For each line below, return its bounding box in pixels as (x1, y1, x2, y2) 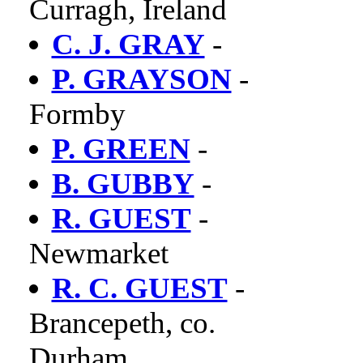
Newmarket (28, 237, 169, 270)
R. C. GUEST (51, 271, 228, 305)
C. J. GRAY (51, 28, 205, 61)
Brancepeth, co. (28, 306, 216, 340)
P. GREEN (51, 132, 190, 165)
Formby (28, 97, 126, 130)
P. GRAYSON (51, 62, 232, 96)
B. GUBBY (51, 167, 194, 200)
